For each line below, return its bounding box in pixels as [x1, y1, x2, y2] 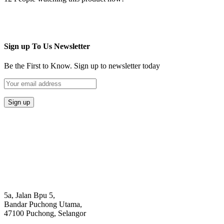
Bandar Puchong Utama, [4, 200, 82, 209]
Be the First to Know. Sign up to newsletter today [4, 61, 160, 70]
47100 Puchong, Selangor [4, 209, 86, 218]
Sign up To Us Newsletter [4, 42, 90, 51]
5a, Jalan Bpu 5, [4, 191, 55, 200]
